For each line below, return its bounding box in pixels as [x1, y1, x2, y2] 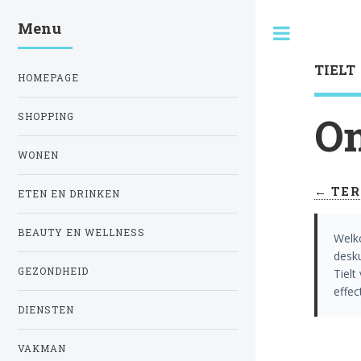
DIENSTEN [18, 304, 74, 317]
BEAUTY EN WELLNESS [18, 226, 145, 239]
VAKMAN [18, 342, 66, 355]
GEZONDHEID [18, 265, 89, 278]
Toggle [308, 26, 342, 40]
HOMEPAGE [18, 71, 79, 84]
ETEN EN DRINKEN [18, 188, 120, 200]
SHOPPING [18, 110, 74, 122]
